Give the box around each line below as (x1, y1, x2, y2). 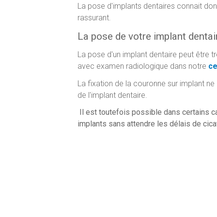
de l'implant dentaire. (77, 90, 147, 100)
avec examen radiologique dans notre (77, 62, 208, 71)
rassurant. (77, 13, 111, 22)
